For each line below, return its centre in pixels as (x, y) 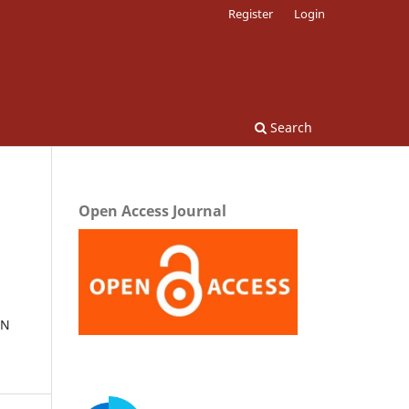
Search (289, 127)
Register (251, 13)
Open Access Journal (152, 210)
